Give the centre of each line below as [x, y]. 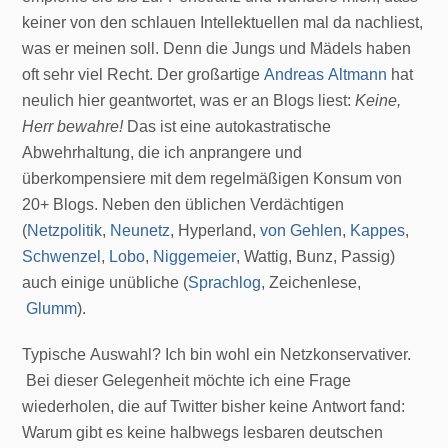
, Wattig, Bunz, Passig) [316, 256]
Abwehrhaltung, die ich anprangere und [162, 152]
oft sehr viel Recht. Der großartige [143, 74]
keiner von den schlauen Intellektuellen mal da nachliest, [223, 22]
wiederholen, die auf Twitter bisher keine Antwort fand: [214, 406]
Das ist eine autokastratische [229, 126]
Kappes [378, 230]
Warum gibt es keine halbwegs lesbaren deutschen [203, 432]
